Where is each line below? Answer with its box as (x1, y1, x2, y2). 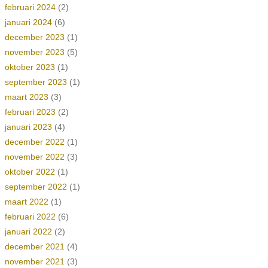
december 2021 (4, 242, 65, 251)
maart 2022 (4, 197, 48, 206)
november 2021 (4, 257, 65, 266)
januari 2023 (4, 122, 52, 132)
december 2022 (4, 137, 65, 147)
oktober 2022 (4, 167, 55, 176)
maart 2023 (4, 92, 48, 102)
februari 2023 (4, 107, 56, 117)
